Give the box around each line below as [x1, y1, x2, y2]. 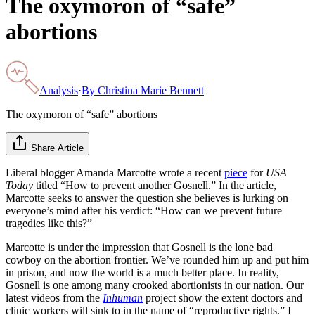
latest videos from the [6, 291, 103, 304]
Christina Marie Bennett [98, 84, 204, 96]
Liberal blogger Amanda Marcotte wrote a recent [6, 166, 224, 179]
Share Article [31, 142, 84, 153]
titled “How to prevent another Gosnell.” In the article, [33, 179, 276, 191]
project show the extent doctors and [143, 291, 302, 304]
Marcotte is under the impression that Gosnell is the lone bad [6, 240, 273, 253]
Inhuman [103, 291, 143, 304]
